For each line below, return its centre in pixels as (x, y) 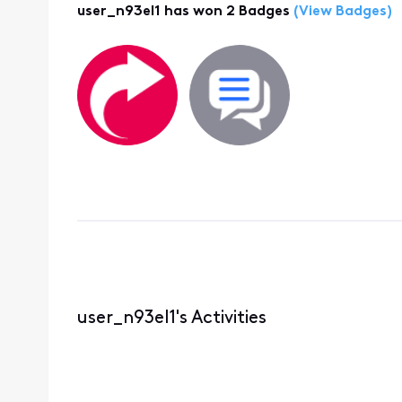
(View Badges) (341, 12)
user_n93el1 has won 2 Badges (183, 12)
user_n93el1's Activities (171, 318)
